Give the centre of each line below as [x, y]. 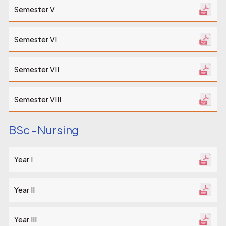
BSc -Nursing [44, 130]
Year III [25, 220]
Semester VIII [37, 99]
